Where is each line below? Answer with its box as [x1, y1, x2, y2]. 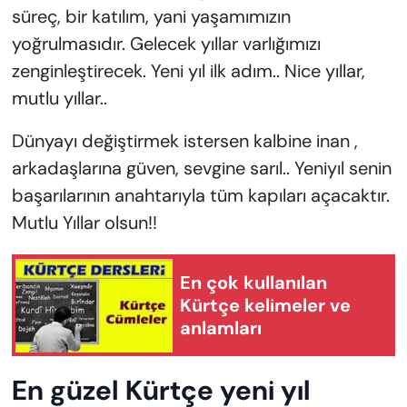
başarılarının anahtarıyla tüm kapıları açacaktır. [11, 184, 390, 208]
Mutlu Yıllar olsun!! [11, 211, 157, 235]
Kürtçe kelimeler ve [180, 293, 351, 317]
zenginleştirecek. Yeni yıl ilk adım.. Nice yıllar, [11, 59, 365, 84]
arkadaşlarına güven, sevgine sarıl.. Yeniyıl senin [11, 156, 392, 181]
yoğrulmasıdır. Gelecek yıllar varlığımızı [11, 32, 321, 56]
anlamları [180, 315, 262, 340]
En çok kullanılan [180, 270, 327, 294]
